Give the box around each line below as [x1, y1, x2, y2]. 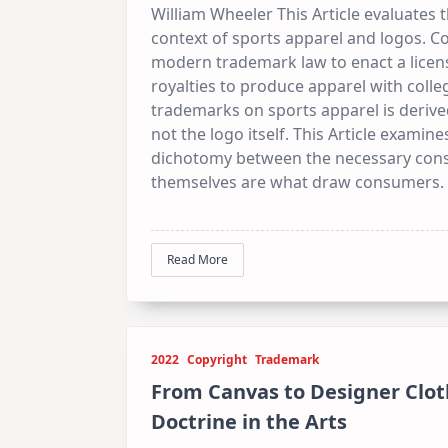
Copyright [187, 351, 247, 369]
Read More [167, 250, 228, 268]
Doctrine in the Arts [151, 408, 347, 436]
